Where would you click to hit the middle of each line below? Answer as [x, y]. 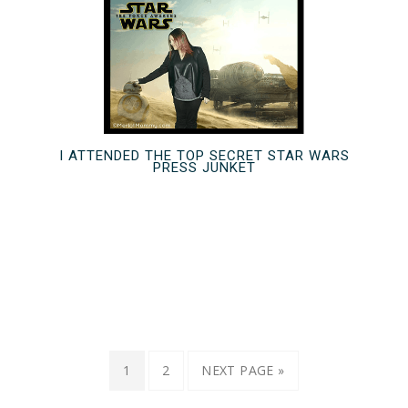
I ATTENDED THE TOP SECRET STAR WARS [204, 155]
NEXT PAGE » [243, 370]
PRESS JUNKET [204, 167]
